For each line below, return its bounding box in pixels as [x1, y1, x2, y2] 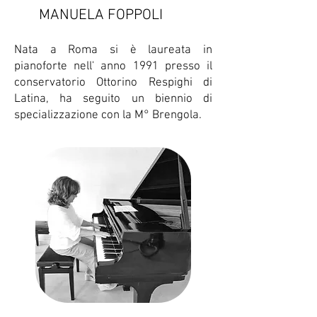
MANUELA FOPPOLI [14, 6, 163, 24]
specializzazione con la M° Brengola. [14, 108, 202, 122]
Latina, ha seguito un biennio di [14, 92, 212, 106]
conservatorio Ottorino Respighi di [14, 76, 212, 90]
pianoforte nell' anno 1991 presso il [14, 59, 212, 74]
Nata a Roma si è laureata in [14, 43, 212, 57]
